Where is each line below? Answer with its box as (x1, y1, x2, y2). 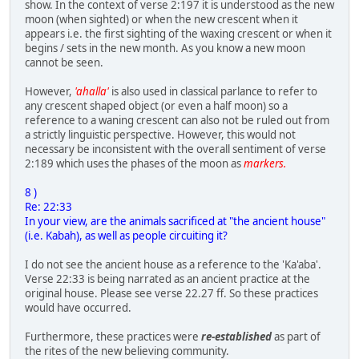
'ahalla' (75, 84, 109, 99)
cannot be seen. (25, 55, 103, 71)
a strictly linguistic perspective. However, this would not (25, 127, 296, 143)
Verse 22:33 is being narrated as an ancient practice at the (25, 272, 310, 287)
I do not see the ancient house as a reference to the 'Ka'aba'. (25, 257, 321, 272)
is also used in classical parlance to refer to (109, 84, 317, 99)
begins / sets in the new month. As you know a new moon (25, 41, 305, 56)
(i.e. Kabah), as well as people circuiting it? (25, 228, 228, 244)
